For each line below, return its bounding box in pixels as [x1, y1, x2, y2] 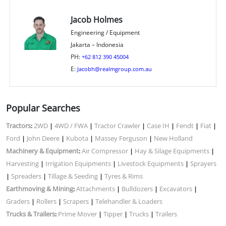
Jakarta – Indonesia [70, 40, 124, 49]
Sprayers [190, 158, 216, 168]
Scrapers [63, 196, 89, 206]
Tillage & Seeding [48, 171, 98, 181]
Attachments [76, 184, 115, 193]
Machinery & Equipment [6, 146, 79, 155]
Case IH [147, 121, 169, 130]
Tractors [6, 121, 31, 130]
